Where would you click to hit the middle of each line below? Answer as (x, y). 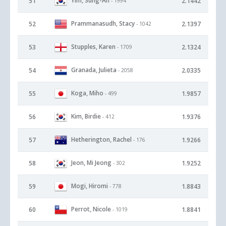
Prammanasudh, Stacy (103, 23)
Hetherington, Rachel (101, 139)
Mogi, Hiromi (90, 186)
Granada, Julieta (94, 70)
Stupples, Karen (93, 46)
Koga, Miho (87, 93)
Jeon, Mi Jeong (91, 162)
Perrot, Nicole (91, 209)
